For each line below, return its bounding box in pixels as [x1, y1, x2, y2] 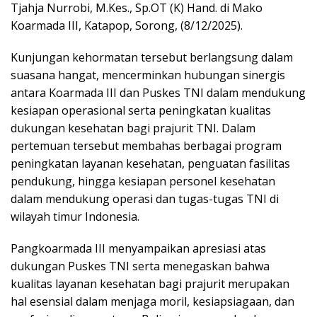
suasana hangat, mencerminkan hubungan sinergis [11, 67, 285, 83]
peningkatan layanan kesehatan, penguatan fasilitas [11, 155, 290, 171]
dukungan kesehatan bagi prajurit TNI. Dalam [11, 120, 255, 136]
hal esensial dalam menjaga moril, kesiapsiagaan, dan [11, 293, 294, 309]
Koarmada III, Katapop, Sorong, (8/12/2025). [11, 17, 243, 33]
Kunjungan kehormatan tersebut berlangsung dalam [11, 49, 293, 65]
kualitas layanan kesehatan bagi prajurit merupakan [11, 275, 289, 292]
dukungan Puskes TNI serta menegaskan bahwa [11, 258, 270, 274]
